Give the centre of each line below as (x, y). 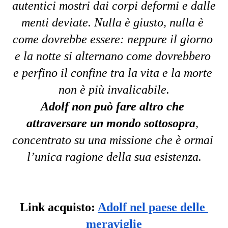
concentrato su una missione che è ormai (113, 140)
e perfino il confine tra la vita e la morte (112, 73)
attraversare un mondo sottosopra (111, 123)
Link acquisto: (59, 207)
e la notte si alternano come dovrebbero (112, 56)
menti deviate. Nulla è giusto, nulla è (112, 22)
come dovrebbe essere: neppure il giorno (112, 39)
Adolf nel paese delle (151, 207)
